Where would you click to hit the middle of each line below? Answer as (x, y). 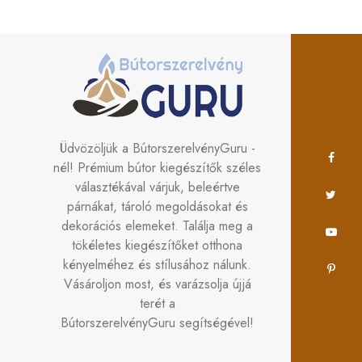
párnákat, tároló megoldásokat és (157, 207)
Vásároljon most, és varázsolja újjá (157, 284)
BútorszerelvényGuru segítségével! (158, 323)
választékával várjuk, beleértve (157, 187)
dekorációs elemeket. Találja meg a (158, 226)
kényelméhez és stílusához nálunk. (158, 265)
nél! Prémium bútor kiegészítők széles (158, 168)
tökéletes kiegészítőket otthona (158, 246)
